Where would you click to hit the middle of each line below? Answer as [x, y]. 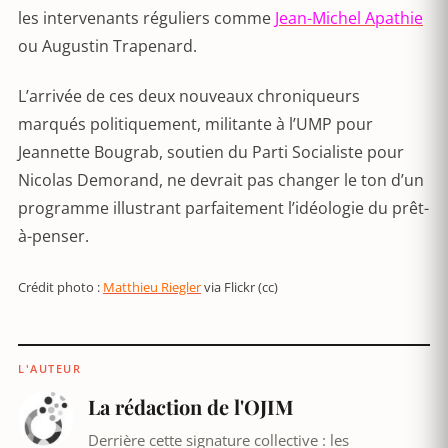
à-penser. [53, 236]
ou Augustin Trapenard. [107, 46]
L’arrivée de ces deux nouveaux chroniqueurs [189, 96]
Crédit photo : [60, 287]
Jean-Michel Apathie [349, 18]
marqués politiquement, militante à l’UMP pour [195, 124]
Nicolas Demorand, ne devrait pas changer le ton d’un [221, 180]
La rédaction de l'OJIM [191, 406]
